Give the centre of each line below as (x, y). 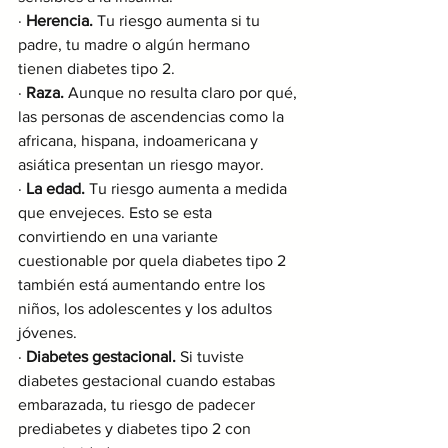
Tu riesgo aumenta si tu (178, 21)
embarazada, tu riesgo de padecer (138, 405)
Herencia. (59, 21)
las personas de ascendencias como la (153, 117)
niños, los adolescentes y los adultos (147, 309)
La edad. (55, 189)
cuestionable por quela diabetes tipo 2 (154, 261)
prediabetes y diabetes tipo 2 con (136, 429)
